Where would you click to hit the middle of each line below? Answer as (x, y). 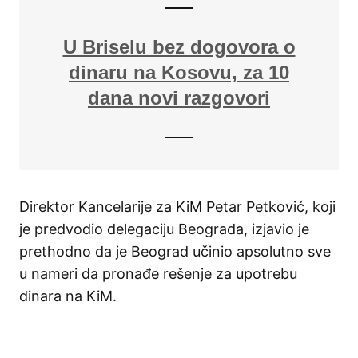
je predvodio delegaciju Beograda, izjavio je (164, 229)
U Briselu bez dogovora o (179, 47)
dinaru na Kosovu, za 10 (179, 73)
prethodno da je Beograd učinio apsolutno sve (175, 252)
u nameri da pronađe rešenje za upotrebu (158, 274)
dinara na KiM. (68, 296)
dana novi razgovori (179, 98)
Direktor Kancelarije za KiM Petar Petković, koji (177, 207)
